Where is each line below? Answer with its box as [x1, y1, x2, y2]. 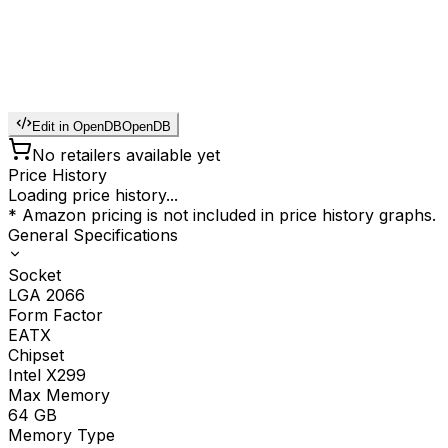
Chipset [8, 345, 64, 366]
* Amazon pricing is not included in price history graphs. [8, 205, 436, 226]
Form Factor [8, 305, 103, 326]
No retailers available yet [32, 145, 220, 166]
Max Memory [8, 385, 110, 406]
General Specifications [8, 225, 178, 246]
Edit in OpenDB [32, 119, 122, 135]
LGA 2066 [8, 285, 85, 306]
